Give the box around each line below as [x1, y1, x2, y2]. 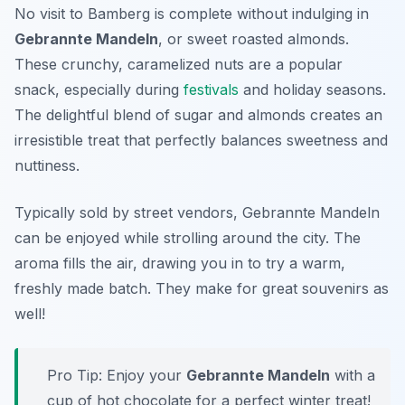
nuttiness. [14, 156, 80, 175]
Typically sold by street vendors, [14, 203, 242, 222]
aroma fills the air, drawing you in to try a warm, [14, 254, 345, 273]
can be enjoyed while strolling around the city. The [14, 229, 361, 248]
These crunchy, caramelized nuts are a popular [14, 55, 343, 74]
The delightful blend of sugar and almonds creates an [14, 106, 382, 125]
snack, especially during [14, 80, 184, 99]
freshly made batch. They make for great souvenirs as [14, 279, 389, 298]
